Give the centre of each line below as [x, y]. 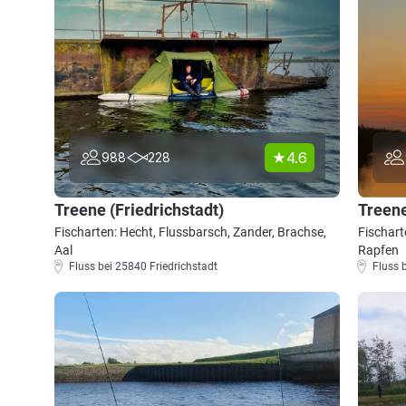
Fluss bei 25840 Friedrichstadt [143, 266]
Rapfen [378, 250]
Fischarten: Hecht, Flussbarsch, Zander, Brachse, [190, 232]
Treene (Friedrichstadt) [139, 210]
